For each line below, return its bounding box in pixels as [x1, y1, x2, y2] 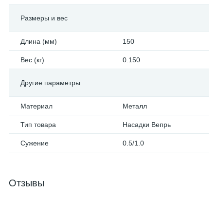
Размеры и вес [20, 14, 68, 22]
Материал [20, 102, 53, 110]
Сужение [20, 139, 49, 147]
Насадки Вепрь [123, 121, 171, 128]
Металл [123, 102, 147, 110]
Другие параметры [20, 79, 80, 87]
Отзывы [9, 178, 44, 188]
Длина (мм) [20, 37, 57, 45]
